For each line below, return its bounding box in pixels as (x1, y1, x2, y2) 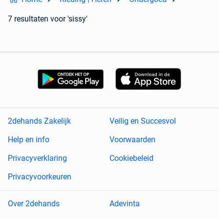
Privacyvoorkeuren (8, 172, 71, 182)
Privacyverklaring (8, 153, 67, 163)
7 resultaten (8, 14, 48, 24)
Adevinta (109, 199, 140, 209)
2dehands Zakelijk (8, 116, 71, 126)
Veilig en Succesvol (109, 116, 176, 126)
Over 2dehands (8, 199, 60, 209)
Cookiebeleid (109, 153, 153, 163)
